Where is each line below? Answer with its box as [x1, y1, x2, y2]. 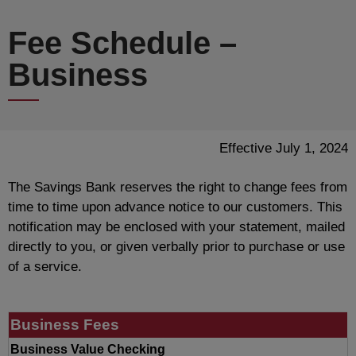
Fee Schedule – [8, 25, 237, 60]
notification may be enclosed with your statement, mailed [8, 219, 345, 235]
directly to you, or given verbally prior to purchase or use [8, 239, 345, 255]
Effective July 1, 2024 [219, 141, 348, 157]
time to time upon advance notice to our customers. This [8, 199, 342, 215]
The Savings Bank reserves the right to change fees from [8, 180, 347, 195]
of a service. [8, 259, 82, 275]
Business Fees [10, 315, 119, 333]
